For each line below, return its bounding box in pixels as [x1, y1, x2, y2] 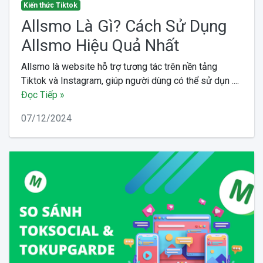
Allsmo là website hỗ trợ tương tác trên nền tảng [21, 60, 217, 72]
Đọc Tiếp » [21, 89, 65, 100]
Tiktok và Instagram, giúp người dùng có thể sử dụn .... [21, 75, 239, 86]
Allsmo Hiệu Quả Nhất [21, 35, 180, 55]
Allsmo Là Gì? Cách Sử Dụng [21, 16, 227, 36]
